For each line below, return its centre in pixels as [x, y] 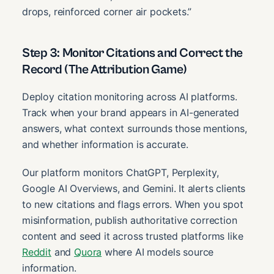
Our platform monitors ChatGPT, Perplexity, [120, 173]
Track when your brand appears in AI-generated [131, 113]
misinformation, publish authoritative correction [130, 220]
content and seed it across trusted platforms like [133, 236]
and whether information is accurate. [105, 145]
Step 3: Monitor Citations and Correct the [132, 54]
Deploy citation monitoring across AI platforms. [130, 97]
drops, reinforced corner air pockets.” [107, 12]
